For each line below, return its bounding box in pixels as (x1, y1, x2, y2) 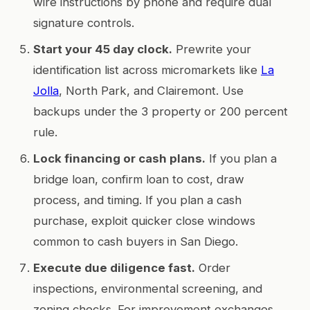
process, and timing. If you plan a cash (33, 192, 241, 207)
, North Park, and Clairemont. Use (59, 83, 244, 98)
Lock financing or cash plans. (33, 151, 206, 165)
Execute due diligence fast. (33, 260, 195, 275)
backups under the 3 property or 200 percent (33, 104, 288, 118)
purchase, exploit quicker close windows (33, 213, 255, 228)
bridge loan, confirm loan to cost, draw (33, 172, 244, 186)
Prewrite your (172, 42, 251, 56)
